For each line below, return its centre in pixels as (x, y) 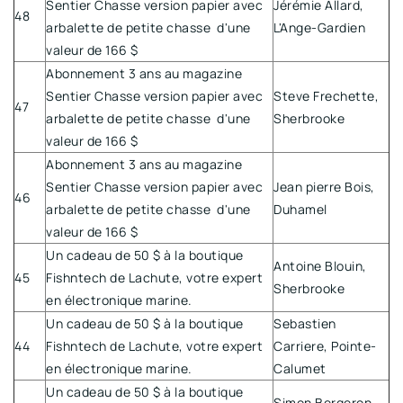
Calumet (300, 368)
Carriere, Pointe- (325, 345)
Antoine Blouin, (320, 265)
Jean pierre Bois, (324, 186)
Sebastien (305, 323)
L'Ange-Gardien (319, 27)
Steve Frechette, (326, 95)
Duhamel (300, 209)
